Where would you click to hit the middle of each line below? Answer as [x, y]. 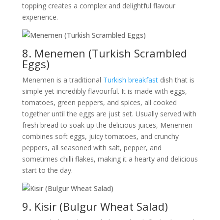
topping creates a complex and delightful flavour [98, 6]
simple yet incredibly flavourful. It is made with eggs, [104, 91]
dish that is [176, 80]
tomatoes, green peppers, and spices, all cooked [99, 102]
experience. [40, 17]
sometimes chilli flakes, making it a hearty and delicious [110, 159]
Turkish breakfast [130, 80]
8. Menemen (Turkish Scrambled [104, 53]
